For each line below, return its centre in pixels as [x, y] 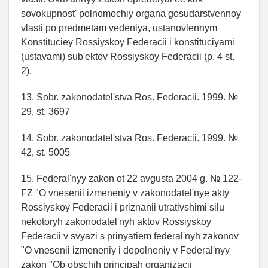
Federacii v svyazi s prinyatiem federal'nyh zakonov [130, 236]
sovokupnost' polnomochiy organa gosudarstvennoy [131, 13]
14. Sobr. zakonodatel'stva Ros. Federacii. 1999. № [130, 138]
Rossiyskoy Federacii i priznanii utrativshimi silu [123, 207]
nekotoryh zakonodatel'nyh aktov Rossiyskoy [116, 221]
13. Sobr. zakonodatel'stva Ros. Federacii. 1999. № [130, 97]
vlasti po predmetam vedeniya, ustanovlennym [119, 28]
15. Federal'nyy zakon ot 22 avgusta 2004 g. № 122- [131, 178]
